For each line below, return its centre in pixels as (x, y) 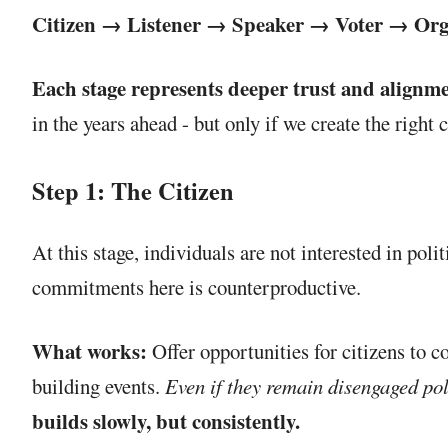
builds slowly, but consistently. (166, 421)
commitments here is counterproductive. (196, 287)
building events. (98, 386)
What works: (89, 351)
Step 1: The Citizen (133, 191)
